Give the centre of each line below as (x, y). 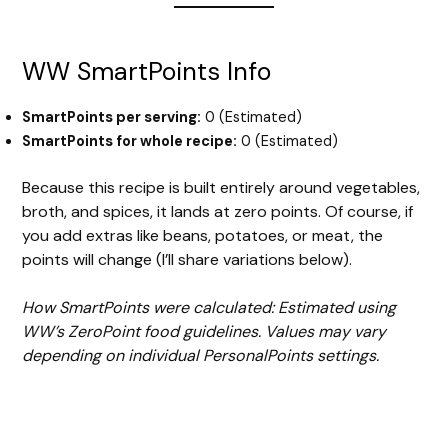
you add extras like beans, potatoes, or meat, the (203, 236)
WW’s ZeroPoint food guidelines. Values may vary (204, 332)
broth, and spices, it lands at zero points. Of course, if (218, 212)
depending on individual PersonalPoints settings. (201, 356)
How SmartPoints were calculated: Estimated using (209, 308)
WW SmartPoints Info (147, 72)
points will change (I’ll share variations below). (187, 260)
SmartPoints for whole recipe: (130, 142)
